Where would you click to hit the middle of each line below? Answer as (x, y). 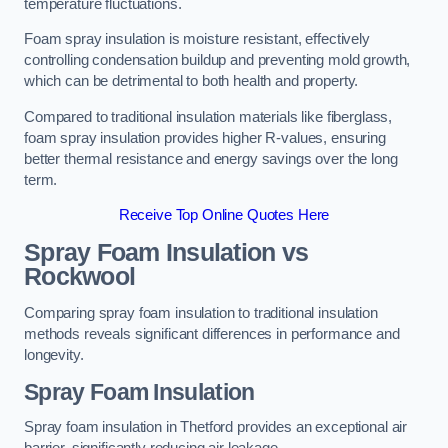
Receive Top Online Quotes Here (224, 215)
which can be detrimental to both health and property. (191, 81)
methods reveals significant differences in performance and (212, 334)
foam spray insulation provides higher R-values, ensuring (205, 137)
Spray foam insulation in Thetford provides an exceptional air (216, 427)
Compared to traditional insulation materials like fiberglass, (208, 116)
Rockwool (80, 276)
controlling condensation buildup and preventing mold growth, (217, 60)
